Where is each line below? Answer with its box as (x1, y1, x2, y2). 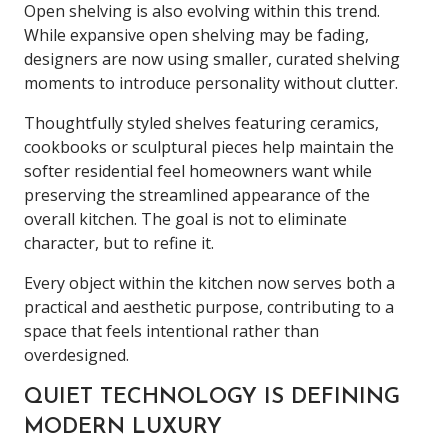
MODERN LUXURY (24, 416, 222, 438)
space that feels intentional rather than (24, 319, 319, 342)
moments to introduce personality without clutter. (24, 71, 398, 94)
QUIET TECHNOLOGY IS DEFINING (24, 386, 400, 408)
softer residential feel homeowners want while (24, 159, 372, 182)
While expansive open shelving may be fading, (24, 23, 369, 46)
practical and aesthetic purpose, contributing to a (24, 295, 394, 318)
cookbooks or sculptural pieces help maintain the (24, 135, 394, 158)
